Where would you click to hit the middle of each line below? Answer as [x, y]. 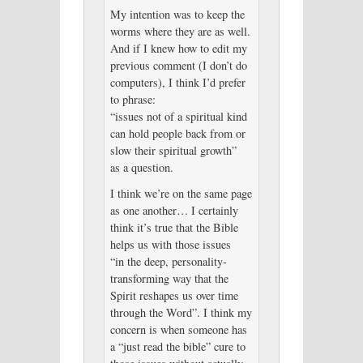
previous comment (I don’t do [178, 65]
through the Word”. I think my [181, 312]
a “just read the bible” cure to [177, 346]
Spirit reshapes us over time [174, 295]
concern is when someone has [178, 329]
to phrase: [132, 99]
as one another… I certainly [174, 210]
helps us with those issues [170, 244]
